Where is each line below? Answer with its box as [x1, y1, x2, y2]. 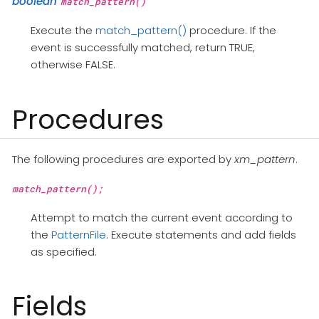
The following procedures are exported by [12, 151, 234, 167]
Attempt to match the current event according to [30, 209, 293, 225]
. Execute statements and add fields [105, 226, 296, 242]
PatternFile [51, 226, 106, 242]
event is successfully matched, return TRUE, [30, 40, 255, 56]
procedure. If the [186, 23, 276, 38]
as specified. [30, 244, 97, 259]
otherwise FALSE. [30, 57, 115, 73]
